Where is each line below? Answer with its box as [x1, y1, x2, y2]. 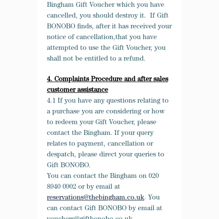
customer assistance [47, 87, 108, 94]
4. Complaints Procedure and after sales [47, 76, 168, 83]
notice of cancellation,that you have [47, 34, 157, 41]
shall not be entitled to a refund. [47, 56, 146, 63]
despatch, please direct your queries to [47, 152, 164, 158]
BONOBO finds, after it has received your [47, 23, 172, 30]
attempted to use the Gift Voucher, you [47, 45, 166, 52]
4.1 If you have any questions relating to [47, 98, 169, 105]
